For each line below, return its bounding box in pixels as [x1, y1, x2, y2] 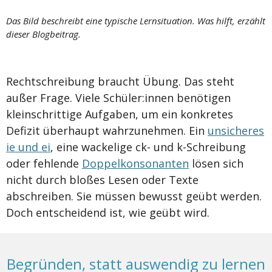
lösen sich [189, 156, 243, 171]
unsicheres [208, 123, 264, 138]
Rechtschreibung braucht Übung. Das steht [6, 74, 234, 89]
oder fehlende [6, 156, 82, 171]
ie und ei [6, 140, 50, 155]
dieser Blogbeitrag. [6, 28, 81, 41]
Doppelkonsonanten [82, 156, 189, 171]
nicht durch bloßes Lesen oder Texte [6, 172, 199, 188]
